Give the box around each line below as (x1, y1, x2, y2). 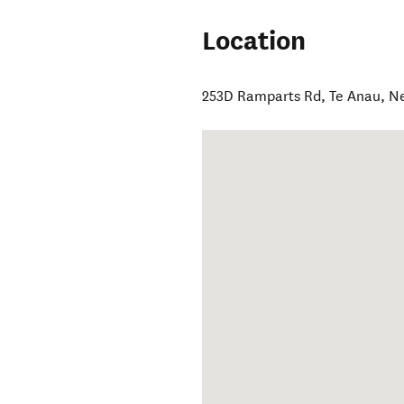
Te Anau (329, 87, 381, 106)
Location (202, 24, 307, 59)
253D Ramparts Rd (202, 87, 322, 106)
